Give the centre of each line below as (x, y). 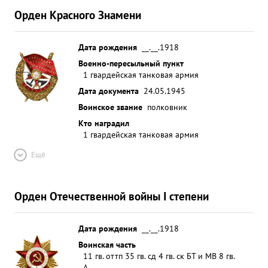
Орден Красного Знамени (78, 15)
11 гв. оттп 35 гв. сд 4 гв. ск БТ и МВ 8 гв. (159, 256)
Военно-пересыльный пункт (131, 63)
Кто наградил (104, 123)
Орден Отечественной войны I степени (112, 196)
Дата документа (109, 91)
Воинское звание (110, 107)
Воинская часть (107, 244)
